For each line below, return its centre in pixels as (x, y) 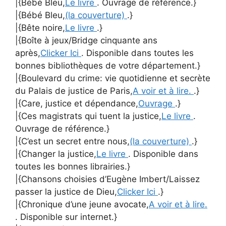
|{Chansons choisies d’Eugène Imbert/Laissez (107, 179)
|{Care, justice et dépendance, (77, 103)
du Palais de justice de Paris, (74, 91)
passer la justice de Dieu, (66, 191)
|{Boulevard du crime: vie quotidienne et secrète (113, 78)
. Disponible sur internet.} (66, 217)
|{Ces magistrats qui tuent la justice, (88, 116)
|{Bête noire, (40, 27)
